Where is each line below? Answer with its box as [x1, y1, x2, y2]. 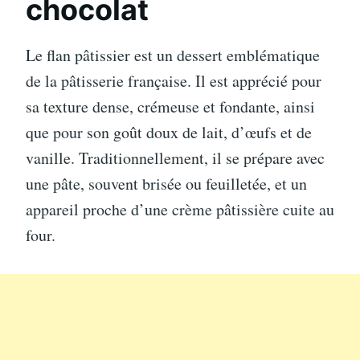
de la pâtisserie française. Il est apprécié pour [26, 69, 321, 92]
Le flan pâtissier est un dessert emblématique [26, 43, 320, 66]
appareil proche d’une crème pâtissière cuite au [26, 198, 334, 220]
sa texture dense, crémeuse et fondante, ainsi [26, 95, 315, 117]
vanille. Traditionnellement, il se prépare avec [26, 146, 325, 169]
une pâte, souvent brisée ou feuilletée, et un [26, 172, 307, 194]
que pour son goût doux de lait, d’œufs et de [26, 121, 312, 143]
